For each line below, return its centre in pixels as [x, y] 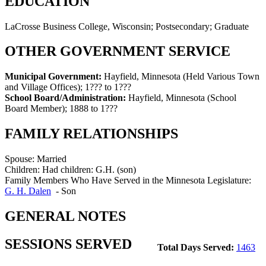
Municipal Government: [54, 77]
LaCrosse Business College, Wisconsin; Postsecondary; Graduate [127, 26]
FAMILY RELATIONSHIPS [91, 134]
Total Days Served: [197, 247]
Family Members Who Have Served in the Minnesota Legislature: [128, 180]
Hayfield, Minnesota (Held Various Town [182, 77]
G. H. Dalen [28, 191]
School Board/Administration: [66, 98]
